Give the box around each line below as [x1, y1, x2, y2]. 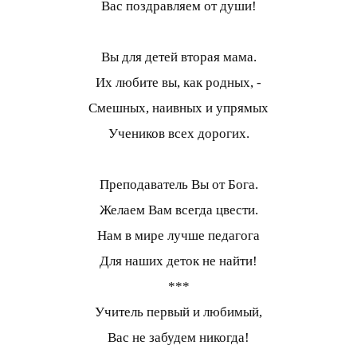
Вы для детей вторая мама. [100, 49, 257, 65]
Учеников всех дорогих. [108, 126, 249, 142]
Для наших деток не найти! [100, 253, 257, 269]
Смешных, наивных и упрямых [88, 100, 269, 116]
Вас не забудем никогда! [108, 330, 249, 346]
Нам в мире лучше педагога [97, 228, 260, 244]
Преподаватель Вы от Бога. [99, 177, 258, 193]
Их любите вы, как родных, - [96, 75, 261, 91]
